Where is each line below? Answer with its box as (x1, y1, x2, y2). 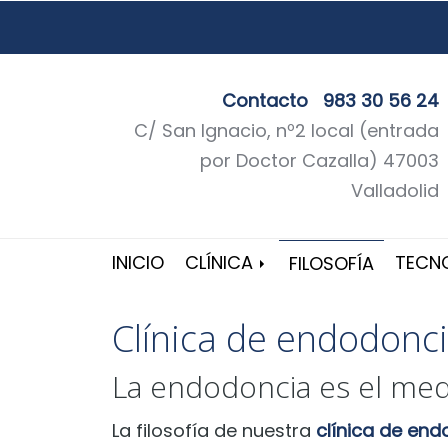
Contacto (222, 88, 309, 113)
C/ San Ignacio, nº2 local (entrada (134, 118, 440, 143)
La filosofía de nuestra (112, 417, 316, 443)
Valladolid (351, 178, 440, 203)
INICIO (112, 250, 164, 275)
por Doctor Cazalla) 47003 (200, 148, 440, 173)
